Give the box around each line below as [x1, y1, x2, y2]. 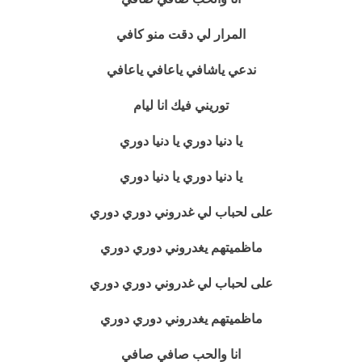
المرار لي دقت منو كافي [116, 27, 246, 41]
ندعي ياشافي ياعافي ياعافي [106, 63, 256, 77]
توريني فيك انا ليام [133, 99, 229, 112]
